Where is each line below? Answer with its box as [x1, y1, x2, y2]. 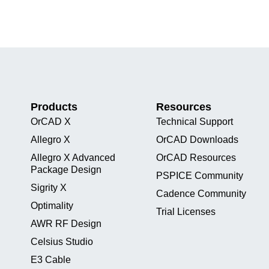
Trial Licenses [156, 207, 216, 217]
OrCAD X [31, 116, 71, 127]
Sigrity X [31, 183, 67, 193]
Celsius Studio [31, 237, 94, 247]
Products [31, 101, 78, 113]
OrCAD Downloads [156, 134, 239, 145]
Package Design [31, 165, 102, 175]
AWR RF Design [31, 219, 102, 229]
